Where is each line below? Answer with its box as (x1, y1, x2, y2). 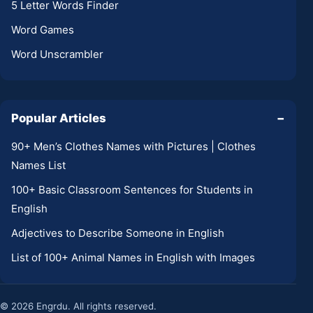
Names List (11, 158, 66, 172)
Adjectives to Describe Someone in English (11, 226, 224, 240)
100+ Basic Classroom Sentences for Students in (11, 182, 253, 196)
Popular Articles (11, 110, 106, 125)
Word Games (11, 22, 74, 36)
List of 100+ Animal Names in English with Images (11, 250, 255, 264)
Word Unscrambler (11, 47, 103, 61)
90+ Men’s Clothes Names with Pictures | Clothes (11, 139, 256, 153)
